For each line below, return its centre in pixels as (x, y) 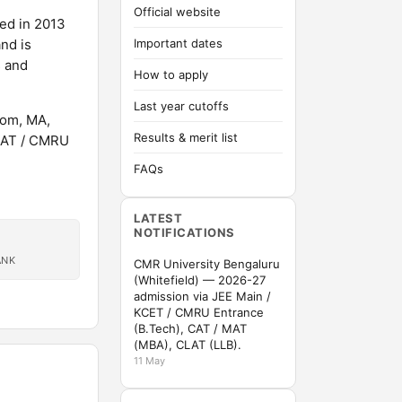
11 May (149, 361)
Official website (177, 12)
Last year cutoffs (181, 106)
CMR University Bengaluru (207, 264)
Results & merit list (186, 137)
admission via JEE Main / (202, 296)
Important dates (178, 43)
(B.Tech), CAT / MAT (190, 328)
